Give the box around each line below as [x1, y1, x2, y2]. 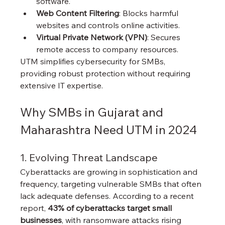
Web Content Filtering [36, 8, 120, 18]
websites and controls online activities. [36, 20, 180, 30]
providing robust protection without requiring [20, 68, 193, 78]
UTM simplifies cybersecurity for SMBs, [20, 56, 168, 66]
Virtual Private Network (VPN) [36, 32, 148, 42]
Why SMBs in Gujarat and [20, 104, 166, 120]
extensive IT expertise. [20, 80, 103, 90]
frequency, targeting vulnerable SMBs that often [20, 178, 204, 189]
